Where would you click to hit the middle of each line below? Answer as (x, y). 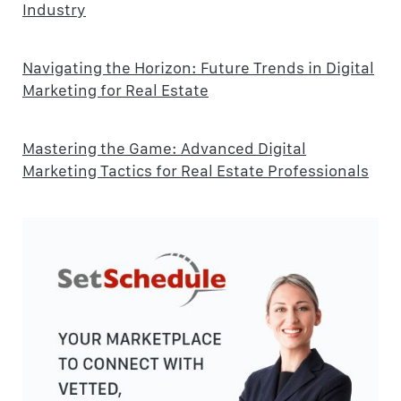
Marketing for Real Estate (115, 90)
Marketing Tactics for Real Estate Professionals (196, 170)
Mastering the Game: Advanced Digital (164, 148)
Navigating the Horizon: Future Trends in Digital (198, 67)
